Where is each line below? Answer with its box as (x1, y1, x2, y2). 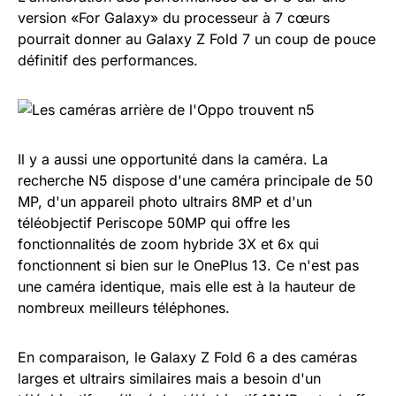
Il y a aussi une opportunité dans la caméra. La (18, 149, 328, 168)
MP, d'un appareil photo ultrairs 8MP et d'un (18, 192, 312, 210)
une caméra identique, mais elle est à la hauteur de (18, 277, 355, 295)
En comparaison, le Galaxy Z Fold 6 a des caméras (18, 347, 357, 366)
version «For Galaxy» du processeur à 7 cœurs (18, 8, 330, 27)
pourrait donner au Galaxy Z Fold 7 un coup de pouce (18, 29, 376, 48)
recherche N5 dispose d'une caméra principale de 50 (18, 171, 373, 189)
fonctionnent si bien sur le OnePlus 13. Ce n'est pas (18, 255, 359, 274)
